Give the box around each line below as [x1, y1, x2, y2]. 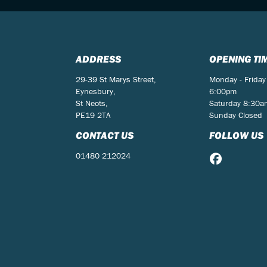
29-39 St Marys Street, [76, 73, 156, 85]
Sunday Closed [209, 109, 262, 120]
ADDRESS [76, 52, 121, 65]
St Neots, [76, 97, 108, 108]
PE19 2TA [76, 109, 111, 120]
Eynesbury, [76, 85, 116, 97]
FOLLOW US [209, 128, 263, 141]
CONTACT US [76, 128, 133, 141]
